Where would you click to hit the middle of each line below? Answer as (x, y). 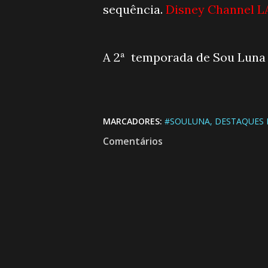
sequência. (134, 9)
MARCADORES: (133, 121)
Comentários (133, 141)
